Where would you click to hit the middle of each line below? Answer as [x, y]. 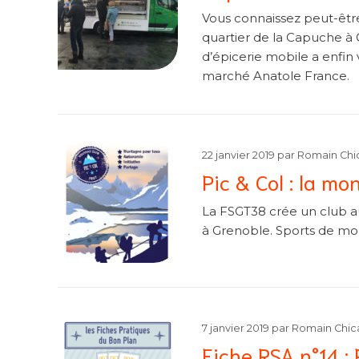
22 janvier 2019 [238, 155]
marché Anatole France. [276, 75]
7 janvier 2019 [236, 328]
